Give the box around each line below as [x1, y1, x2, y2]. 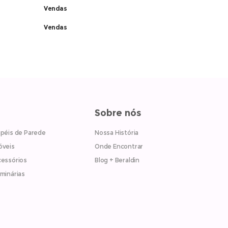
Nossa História [94, 129, 139, 136]
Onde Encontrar [94, 142, 144, 150]
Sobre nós [94, 107, 141, 119]
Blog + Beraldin [94, 156, 139, 164]
